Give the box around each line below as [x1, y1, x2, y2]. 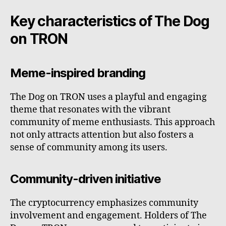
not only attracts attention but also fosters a [10, 129, 194, 141]
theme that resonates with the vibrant [10, 104, 171, 116]
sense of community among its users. [10, 142, 167, 154]
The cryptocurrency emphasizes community [10, 197, 198, 209]
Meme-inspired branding [10, 66, 146, 81]
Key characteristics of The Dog [10, 13, 210, 30]
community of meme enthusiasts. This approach [10, 117, 215, 129]
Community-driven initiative [10, 172, 161, 187]
